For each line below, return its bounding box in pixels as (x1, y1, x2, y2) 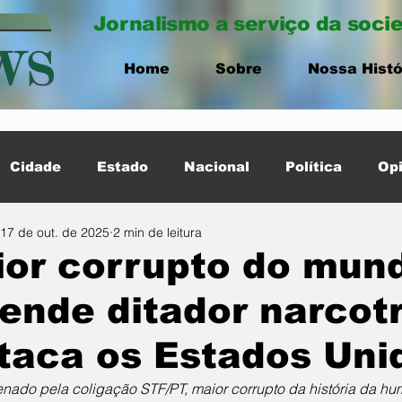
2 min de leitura (113, 223, 202, 240)
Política (285, 159, 342, 174)
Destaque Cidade (109, 231, 235, 246)
